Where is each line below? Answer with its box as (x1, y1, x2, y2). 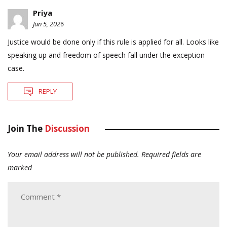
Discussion (45, 123, 90, 135)
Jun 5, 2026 (33, 19, 64, 29)
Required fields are (141, 149, 201, 160)
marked (8, 163, 32, 173)
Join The (8, 123, 45, 135)
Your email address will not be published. (8, 149, 139, 160)
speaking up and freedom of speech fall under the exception (8, 50, 205, 60)
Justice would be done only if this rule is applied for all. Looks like (8, 37, 219, 47)
